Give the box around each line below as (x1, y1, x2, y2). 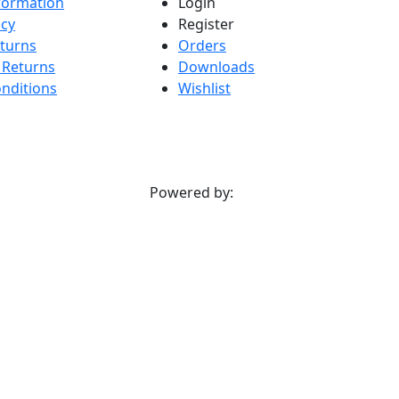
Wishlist (178, 78, 231, 98)
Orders (178, 36, 226, 55)
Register (178, 14, 234, 34)
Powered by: (150, 183, 237, 202)
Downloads (178, 57, 255, 77)
